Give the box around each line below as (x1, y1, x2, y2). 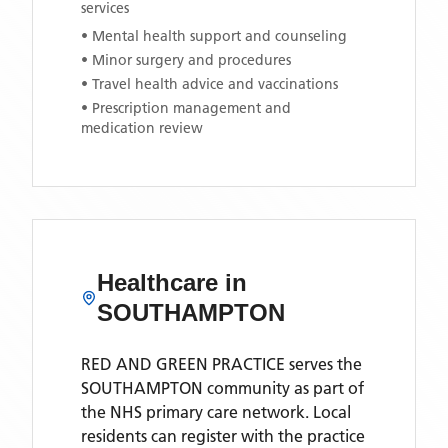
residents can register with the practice (81, 426, 365, 446)
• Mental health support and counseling (81, 27, 347, 45)
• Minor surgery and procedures (81, 51, 291, 69)
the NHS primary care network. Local (81, 402, 351, 422)
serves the (285, 354, 362, 374)
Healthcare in (96, 269, 247, 296)
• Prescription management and (81, 99, 291, 117)
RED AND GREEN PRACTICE (81, 354, 285, 374)
